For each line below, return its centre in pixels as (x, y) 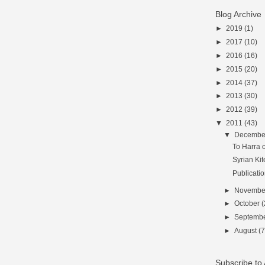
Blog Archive (238, 14)
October (248, 203)
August (247, 230)
